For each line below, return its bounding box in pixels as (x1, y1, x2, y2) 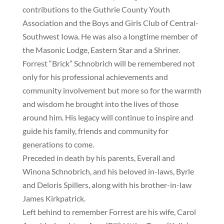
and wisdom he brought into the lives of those (22, 99, 178, 108)
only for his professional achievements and (22, 72, 168, 81)
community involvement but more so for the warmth (22, 85, 201, 95)
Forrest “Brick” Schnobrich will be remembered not (22, 58, 195, 68)
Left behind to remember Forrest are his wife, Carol (22, 207, 196, 216)
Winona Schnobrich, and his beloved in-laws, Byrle (22, 166, 194, 176)
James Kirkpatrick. (22, 193, 85, 203)
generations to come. (22, 139, 94, 149)
